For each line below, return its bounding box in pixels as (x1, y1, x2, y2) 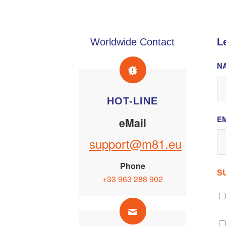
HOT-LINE (107, 95, 158, 106)
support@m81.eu (89, 135, 182, 153)
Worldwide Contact (90, 36, 175, 47)
